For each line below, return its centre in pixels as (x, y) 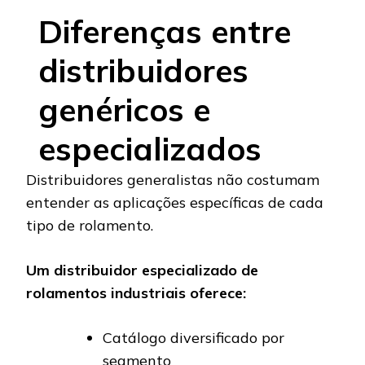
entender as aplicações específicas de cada (175, 203)
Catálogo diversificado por (193, 338)
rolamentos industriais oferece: (136, 293)
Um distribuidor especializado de (142, 270)
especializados (150, 149)
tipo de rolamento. (90, 226)
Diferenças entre (165, 32)
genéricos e (124, 110)
